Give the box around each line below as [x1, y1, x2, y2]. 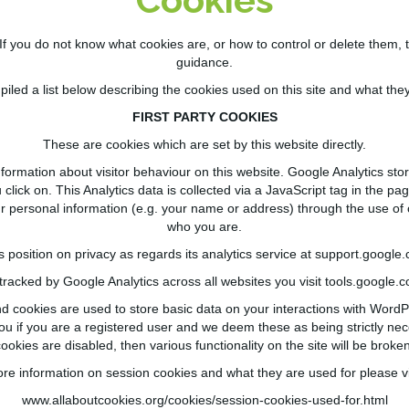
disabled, [65, 338, 117, 353]
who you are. [167, 219, 242, 235]
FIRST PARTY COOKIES [131, 110, 278, 125]
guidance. [176, 55, 233, 70]
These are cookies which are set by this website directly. [43, 137, 366, 152]
